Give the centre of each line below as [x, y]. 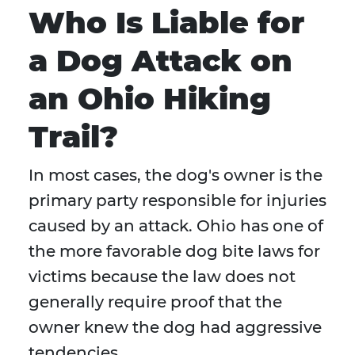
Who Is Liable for [166, 23]
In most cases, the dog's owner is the [176, 176]
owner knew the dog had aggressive [175, 328]
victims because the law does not [162, 277]
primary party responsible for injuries [177, 201]
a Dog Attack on [160, 61]
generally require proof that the [155, 302]
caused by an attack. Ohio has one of [176, 226]
